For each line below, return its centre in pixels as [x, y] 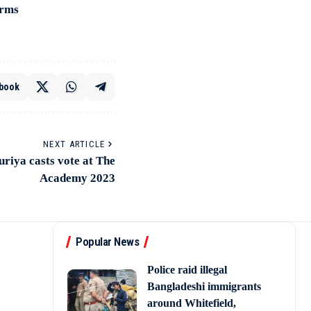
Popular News [107, 242]
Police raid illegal [187, 270]
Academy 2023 [77, 178]
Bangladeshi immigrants [204, 287]
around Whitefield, [192, 303]
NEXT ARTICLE [74, 144]
